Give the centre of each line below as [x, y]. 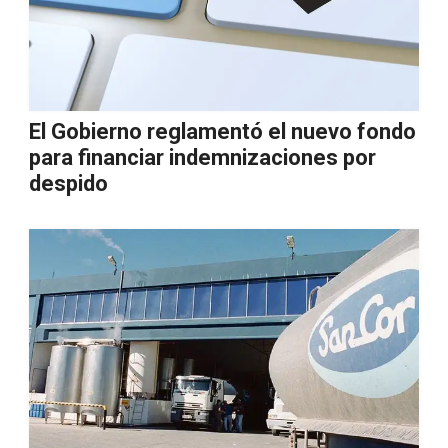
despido [68, 183]
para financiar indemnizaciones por [202, 157]
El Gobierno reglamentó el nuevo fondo [222, 131]
